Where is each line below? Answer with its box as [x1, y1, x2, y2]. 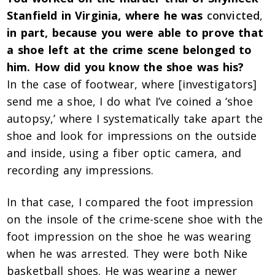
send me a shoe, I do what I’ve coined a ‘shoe [7, 94, 253, 109]
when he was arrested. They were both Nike [7, 246, 247, 261]
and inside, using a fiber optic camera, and [7, 145, 242, 161]
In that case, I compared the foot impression [7, 195, 254, 210]
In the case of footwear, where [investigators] [7, 77, 257, 92]
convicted [207, 8, 260, 23]
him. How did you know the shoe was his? [7, 60, 244, 75]
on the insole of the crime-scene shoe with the [7, 212, 263, 227]
